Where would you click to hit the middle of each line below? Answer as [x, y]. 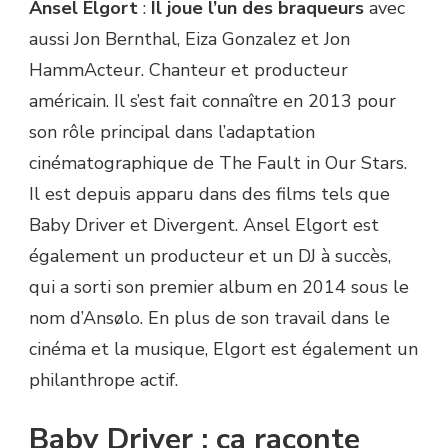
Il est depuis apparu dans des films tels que [209, 194]
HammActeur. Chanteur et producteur [188, 70]
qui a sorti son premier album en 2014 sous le [219, 287]
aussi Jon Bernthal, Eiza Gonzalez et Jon [189, 39]
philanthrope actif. [103, 380]
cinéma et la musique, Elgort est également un [223, 349]
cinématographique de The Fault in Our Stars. [218, 163]
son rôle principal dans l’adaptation [172, 132]
